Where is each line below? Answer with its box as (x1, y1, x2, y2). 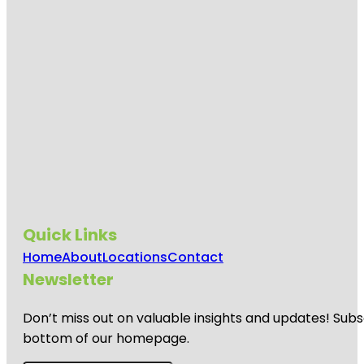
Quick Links (23, 223, 117, 246)
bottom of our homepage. (23, 328, 189, 348)
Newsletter (23, 267, 114, 291)
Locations (102, 247, 167, 266)
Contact (167, 247, 223, 266)
